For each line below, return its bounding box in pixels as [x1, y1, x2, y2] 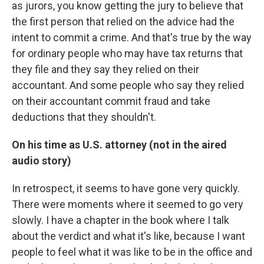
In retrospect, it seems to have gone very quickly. [12, 182, 240, 194]
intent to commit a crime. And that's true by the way [12, 31, 252, 44]
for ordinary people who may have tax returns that [12, 47, 243, 60]
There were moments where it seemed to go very [12, 198, 243, 210]
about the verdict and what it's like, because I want [12, 230, 245, 242]
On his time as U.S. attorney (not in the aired [12, 138, 227, 151]
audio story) [12, 154, 71, 167]
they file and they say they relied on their [12, 63, 199, 75]
